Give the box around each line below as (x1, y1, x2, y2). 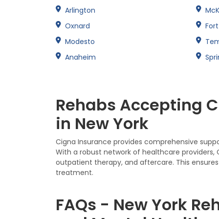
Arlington (65, 5, 95, 15)
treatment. (56, 167, 93, 177)
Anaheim (65, 52, 96, 62)
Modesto (65, 36, 95, 46)
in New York (56, 112, 149, 134)
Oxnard (65, 21, 90, 31)
